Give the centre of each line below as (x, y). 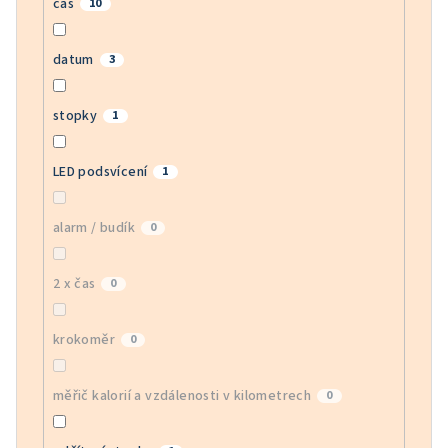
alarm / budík (93, 228)
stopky (75, 116)
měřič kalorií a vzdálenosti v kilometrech (182, 396)
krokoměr (83, 340)
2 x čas (74, 284)
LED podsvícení (100, 172)
